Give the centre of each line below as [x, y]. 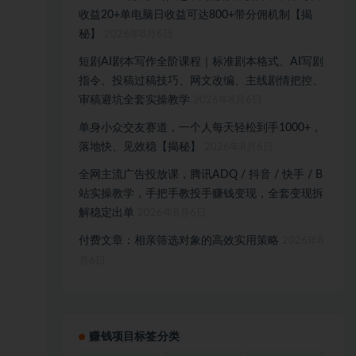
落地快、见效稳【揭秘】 [140, 147]
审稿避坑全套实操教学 [135, 100]
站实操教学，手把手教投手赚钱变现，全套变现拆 [201, 194]
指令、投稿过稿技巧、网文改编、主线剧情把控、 [201, 81]
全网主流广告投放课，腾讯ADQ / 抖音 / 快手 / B [201, 175]
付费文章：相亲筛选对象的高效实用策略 [179, 241]
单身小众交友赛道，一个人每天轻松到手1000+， [201, 128]
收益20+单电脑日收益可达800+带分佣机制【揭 [196, 15]
